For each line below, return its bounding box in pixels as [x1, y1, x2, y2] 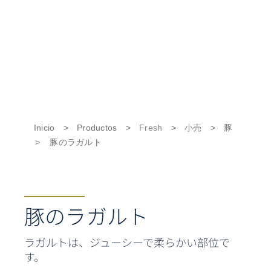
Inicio [33, 123, 55, 133]
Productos [77, 123, 117, 133]
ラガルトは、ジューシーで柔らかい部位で [24, 234, 230, 250]
